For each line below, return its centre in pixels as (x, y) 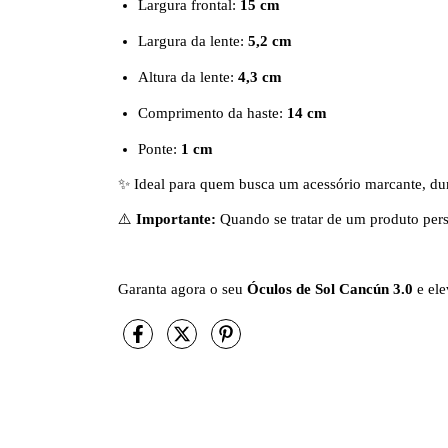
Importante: (176, 219)
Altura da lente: (188, 77)
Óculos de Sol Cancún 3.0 (330, 289)
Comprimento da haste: (212, 113)
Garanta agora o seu (182, 289)
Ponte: (159, 149)
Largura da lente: (193, 41)
